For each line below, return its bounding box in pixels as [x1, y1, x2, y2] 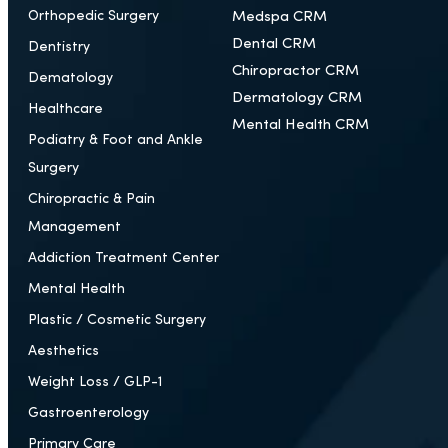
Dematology [28, 71, 113, 86]
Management [28, 220, 121, 235]
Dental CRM [232, 37, 316, 53]
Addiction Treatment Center [28, 251, 219, 266]
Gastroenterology [28, 406, 149, 421]
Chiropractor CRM [232, 64, 359, 80]
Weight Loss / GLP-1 [28, 375, 162, 390]
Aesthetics [28, 344, 99, 359]
